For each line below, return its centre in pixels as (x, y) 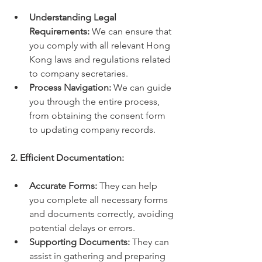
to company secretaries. (79, 74)
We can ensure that (132, 32)
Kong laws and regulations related (101, 60)
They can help (128, 186)
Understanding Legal (74, 18)
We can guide (142, 88)
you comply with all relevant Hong (101, 46)
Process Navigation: (70, 88)
